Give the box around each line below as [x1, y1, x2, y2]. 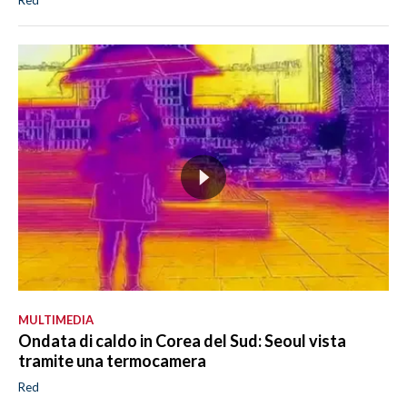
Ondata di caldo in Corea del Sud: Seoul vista [18, 331, 346, 352]
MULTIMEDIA [18, 313, 94, 328]
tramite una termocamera [18, 351, 206, 372]
